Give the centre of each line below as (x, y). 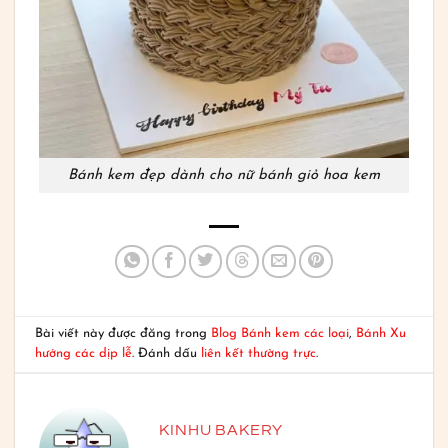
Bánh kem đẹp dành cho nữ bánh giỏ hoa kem (224, 175)
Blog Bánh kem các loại (279, 333)
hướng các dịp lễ (83, 353)
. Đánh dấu (166, 353)
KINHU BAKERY (221, 430)
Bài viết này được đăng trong (122, 333)
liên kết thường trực (258, 353)
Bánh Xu (380, 333)
